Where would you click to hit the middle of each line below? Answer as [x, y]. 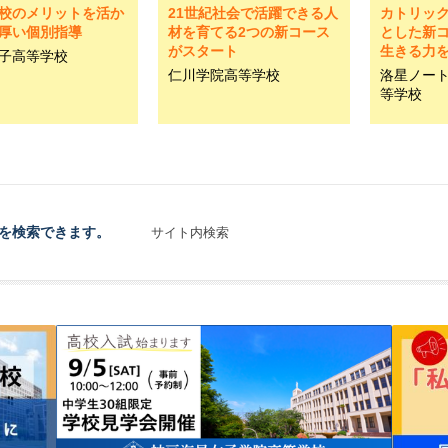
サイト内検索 [190, 232]
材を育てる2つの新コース [249, 32]
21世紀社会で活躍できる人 [253, 13]
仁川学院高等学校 [224, 75]
